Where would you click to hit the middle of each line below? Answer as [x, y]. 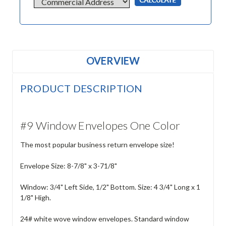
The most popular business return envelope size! [97, 144]
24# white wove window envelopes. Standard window [104, 218]
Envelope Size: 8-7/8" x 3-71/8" [68, 165]
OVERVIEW [113, 60]
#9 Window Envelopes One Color [100, 125]
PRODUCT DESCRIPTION [81, 88]
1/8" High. [35, 197]
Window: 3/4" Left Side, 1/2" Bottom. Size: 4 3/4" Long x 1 [110, 187]
